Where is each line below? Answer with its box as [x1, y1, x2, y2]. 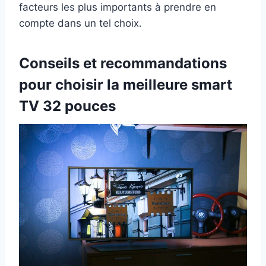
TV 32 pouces [19, 97, 116, 115]
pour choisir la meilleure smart [19, 75, 232, 93]
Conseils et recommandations [19, 54, 227, 72]
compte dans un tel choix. [19, 17, 142, 29]
